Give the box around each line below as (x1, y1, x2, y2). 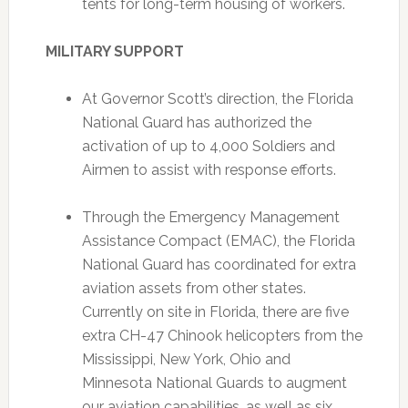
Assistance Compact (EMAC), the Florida (81, 232, 355, 250)
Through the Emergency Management (81, 209, 340, 226)
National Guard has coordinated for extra (81, 256, 356, 273)
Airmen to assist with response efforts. (81, 161, 336, 178)
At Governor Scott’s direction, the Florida (81, 90, 353, 107)
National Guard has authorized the (81, 114, 311, 131)
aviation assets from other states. (81, 280, 306, 297)
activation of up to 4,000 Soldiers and (81, 138, 335, 155)
